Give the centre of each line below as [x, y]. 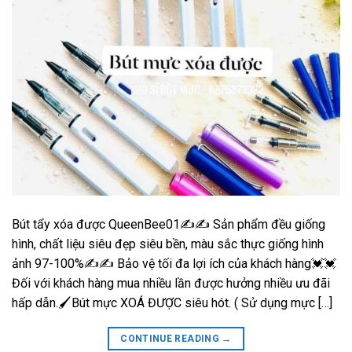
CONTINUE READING [171, 339]
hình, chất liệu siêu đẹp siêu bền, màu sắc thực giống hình [168, 244]
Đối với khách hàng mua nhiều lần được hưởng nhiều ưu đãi [171, 284]
